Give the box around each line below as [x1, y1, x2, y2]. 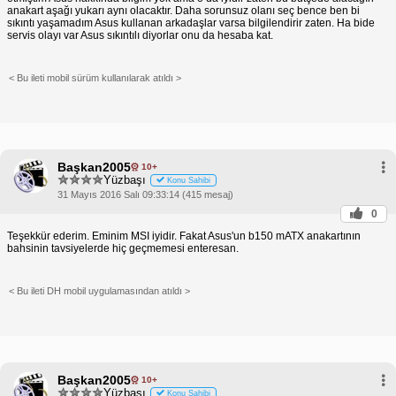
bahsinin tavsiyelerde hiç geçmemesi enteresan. [7, 241, 239, 255]
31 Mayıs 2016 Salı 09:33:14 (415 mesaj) [57, 188, 233, 200]
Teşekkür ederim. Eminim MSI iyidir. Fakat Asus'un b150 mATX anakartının [7, 229, 361, 242]
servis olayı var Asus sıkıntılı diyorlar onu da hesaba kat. [7, 28, 273, 42]
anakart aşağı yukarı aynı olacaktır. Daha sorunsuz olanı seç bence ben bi [7, 4, 360, 17]
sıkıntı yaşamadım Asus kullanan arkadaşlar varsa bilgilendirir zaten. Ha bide [7, 16, 375, 29]
